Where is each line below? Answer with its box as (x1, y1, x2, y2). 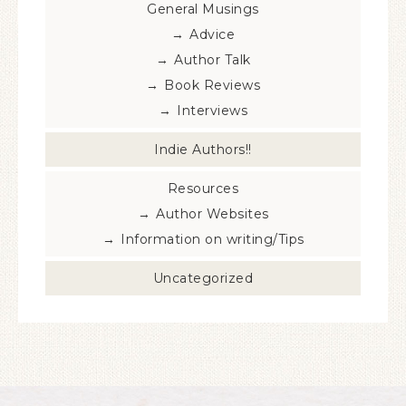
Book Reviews (164, 77, 261, 93)
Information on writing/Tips (121, 231, 304, 247)
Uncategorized (152, 270, 254, 286)
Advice (189, 26, 236, 43)
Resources (167, 180, 239, 197)
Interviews (177, 102, 248, 119)
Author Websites (156, 206, 269, 222)
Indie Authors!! (154, 141, 252, 158)
